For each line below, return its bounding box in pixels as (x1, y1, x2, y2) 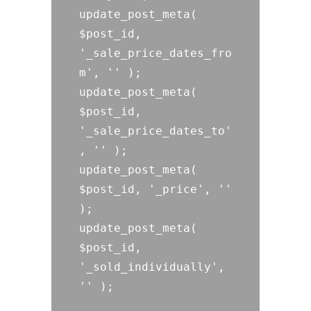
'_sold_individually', (79, 260, 225, 274)
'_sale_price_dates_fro (79, 47, 232, 60)
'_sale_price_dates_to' (79, 124, 232, 137)
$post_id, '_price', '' (79, 183, 232, 196)
